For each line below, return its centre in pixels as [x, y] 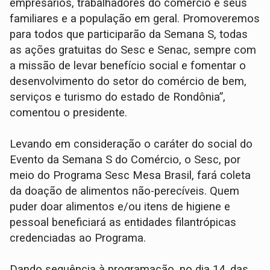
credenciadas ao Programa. [78, 238]
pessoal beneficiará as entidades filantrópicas [123, 222]
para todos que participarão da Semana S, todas [129, 34]
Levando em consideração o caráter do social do [131, 144]
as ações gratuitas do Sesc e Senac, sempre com [133, 50]
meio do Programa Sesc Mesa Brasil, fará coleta [130, 175]
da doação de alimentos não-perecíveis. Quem [125, 191]
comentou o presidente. [70, 112]
